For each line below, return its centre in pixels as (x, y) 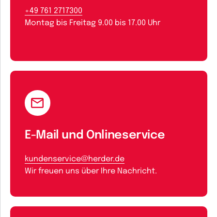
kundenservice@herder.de (75, 159)
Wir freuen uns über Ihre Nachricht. (91, 171)
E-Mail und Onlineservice (95, 135)
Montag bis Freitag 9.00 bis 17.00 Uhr (93, 23)
